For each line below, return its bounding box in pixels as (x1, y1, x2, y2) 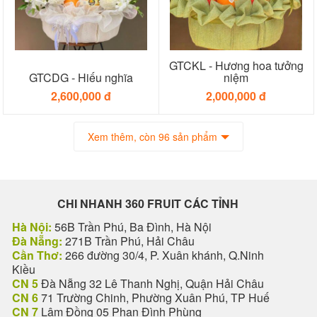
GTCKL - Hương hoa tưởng (168, 57, 304, 74)
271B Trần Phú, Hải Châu (62, 233, 195, 250)
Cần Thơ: (12, 247, 62, 264)
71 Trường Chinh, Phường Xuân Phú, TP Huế (38, 289, 270, 306)
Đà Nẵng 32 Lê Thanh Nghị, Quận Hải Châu (38, 275, 264, 292)
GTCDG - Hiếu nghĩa (28, 69, 133, 86)
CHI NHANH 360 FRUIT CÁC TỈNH (57, 195, 238, 212)
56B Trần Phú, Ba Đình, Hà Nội (52, 219, 212, 236)
